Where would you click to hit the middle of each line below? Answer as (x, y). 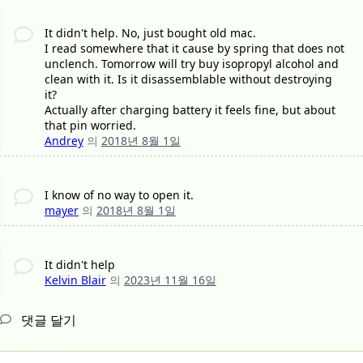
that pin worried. (90, 126)
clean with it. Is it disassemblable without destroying (188, 79)
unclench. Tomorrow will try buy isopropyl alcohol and (191, 64)
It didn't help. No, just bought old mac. (150, 33)
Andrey (64, 141)
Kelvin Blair (75, 280)
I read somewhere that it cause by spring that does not (194, 49)
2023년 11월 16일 (170, 280)
